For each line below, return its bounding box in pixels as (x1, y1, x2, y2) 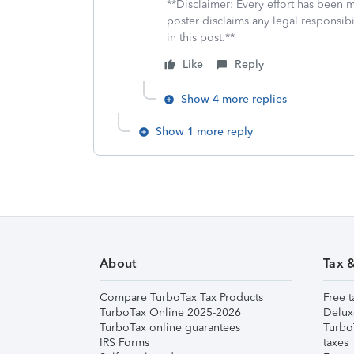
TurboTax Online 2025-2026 (100, 306, 241, 319)
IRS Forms (100, 336, 149, 349)
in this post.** (167, 31, 235, 44)
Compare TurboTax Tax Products (100, 291, 263, 304)
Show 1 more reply (156, 125, 253, 138)
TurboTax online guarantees (100, 321, 240, 334)
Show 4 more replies (181, 92, 287, 106)
